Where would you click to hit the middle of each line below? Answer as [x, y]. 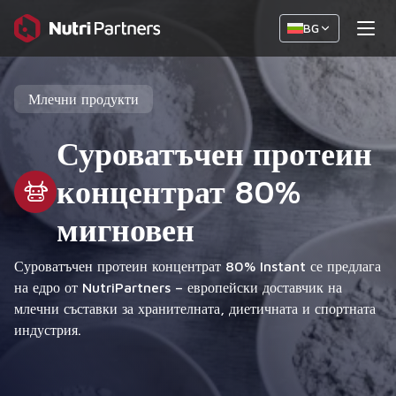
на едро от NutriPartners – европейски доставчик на [178, 287]
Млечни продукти [84, 99]
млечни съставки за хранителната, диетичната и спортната [195, 308]
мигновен [126, 229]
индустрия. [48, 330]
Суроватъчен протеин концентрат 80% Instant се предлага [198, 266]
